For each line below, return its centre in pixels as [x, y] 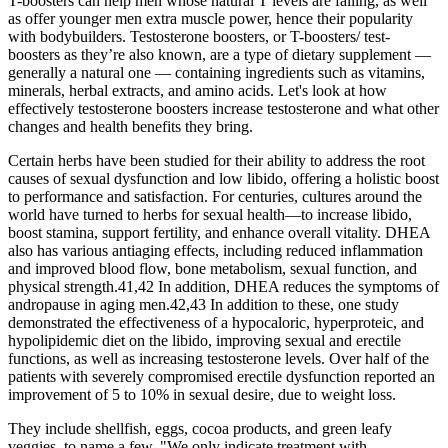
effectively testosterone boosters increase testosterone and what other [223, 108]
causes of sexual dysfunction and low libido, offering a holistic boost [223, 178]
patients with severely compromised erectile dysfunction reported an [221, 376]
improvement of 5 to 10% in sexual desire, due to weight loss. [202, 394]
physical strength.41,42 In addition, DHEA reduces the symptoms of [223, 286]
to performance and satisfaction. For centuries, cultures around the [215, 196]
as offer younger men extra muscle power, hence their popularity [210, 18]
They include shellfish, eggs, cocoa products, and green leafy [200, 428]
